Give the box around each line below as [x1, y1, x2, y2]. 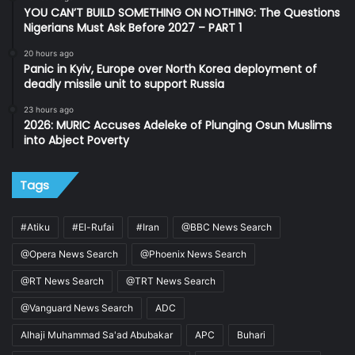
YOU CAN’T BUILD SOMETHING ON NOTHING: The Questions [24, 4, 340, 21]
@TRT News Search [126, 274, 216, 287]
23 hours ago [24, 104, 74, 114]
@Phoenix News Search [140, 247, 246, 260]
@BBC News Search [181, 220, 272, 233]
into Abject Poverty [24, 132, 129, 148]
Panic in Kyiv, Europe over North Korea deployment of [24, 60, 317, 77]
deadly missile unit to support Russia [24, 75, 224, 92]
